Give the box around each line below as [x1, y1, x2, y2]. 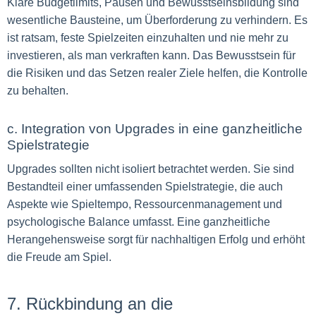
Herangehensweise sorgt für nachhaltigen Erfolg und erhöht [7, 233, 305, 245]
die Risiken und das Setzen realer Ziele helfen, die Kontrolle [7, 67, 308, 79]
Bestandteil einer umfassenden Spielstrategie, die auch [7, 181, 283, 193]
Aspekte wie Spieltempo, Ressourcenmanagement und [7, 198, 282, 210]
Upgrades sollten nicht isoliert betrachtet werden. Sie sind [7, 163, 294, 175]
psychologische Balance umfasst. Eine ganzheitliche [7, 216, 270, 228]
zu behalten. [7, 85, 68, 97]
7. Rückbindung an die [7, 294, 173, 313]
